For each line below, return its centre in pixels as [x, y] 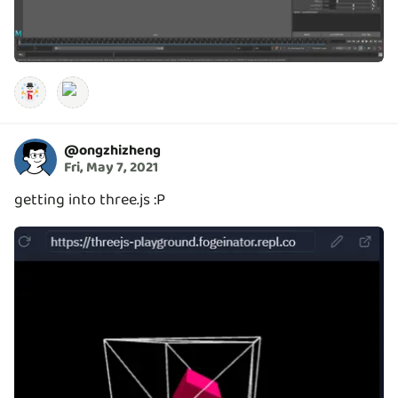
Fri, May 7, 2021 [111, 168]
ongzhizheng [120, 151]
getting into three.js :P [90, 199]
